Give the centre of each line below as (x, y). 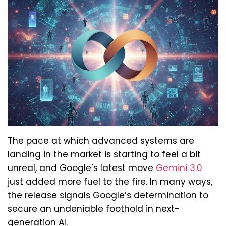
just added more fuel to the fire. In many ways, (110, 181)
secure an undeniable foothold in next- (94, 209)
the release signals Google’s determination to (108, 195)
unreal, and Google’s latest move (82, 168)
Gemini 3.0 (179, 168)
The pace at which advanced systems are (101, 140)
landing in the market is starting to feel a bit (104, 154)
